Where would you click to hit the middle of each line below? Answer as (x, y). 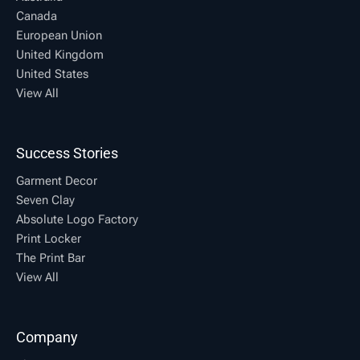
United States (52, 74)
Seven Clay (45, 200)
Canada (37, 16)
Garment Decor (57, 181)
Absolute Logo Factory (77, 220)
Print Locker (49, 239)
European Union (59, 36)
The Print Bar (51, 258)
